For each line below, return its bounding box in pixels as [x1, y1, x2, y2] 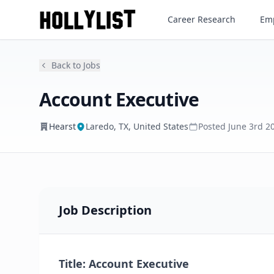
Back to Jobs [51, 59, 100, 71]
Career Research [167, 13, 235, 25]
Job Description [59, 202, 152, 218]
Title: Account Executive [59, 256, 189, 271]
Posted [198, 120, 228, 132]
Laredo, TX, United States [86, 120, 188, 132]
